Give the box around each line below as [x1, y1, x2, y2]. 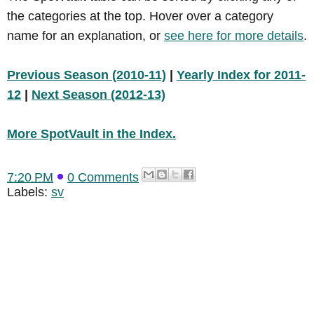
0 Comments [67, 170, 139, 184]
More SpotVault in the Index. [7, 126, 176, 141]
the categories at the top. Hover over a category [7, 8, 273, 23]
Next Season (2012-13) [32, 87, 165, 102]
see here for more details [164, 28, 303, 43]
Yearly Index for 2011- [177, 67, 306, 82]
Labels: [7, 184, 51, 199]
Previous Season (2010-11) [7, 67, 166, 82]
